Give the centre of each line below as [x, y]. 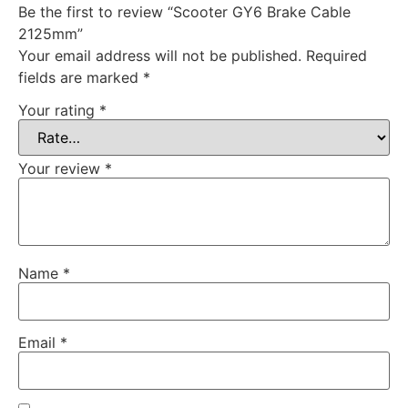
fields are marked [81, 78]
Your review [61, 168]
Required [337, 56]
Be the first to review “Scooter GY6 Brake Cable [184, 12]
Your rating [59, 110]
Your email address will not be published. [160, 56]
